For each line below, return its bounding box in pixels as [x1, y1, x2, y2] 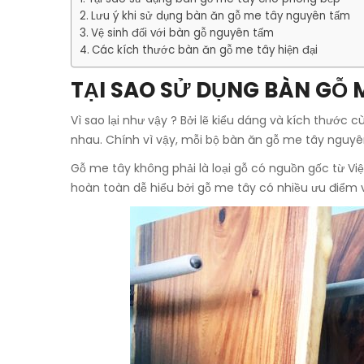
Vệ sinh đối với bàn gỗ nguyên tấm [90, 25, 277, 41]
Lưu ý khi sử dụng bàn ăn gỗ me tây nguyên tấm [90, 8, 350, 24]
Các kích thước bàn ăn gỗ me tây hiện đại [91, 42, 318, 58]
